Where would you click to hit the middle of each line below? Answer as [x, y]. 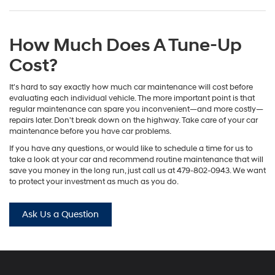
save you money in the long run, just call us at [93, 170]
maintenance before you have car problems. [90, 131]
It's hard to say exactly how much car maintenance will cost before [131, 87]
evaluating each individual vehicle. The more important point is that [132, 98]
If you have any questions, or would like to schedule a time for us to [131, 148]
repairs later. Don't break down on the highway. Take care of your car [134, 120]
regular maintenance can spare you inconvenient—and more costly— [136, 109]
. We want [248, 170]
